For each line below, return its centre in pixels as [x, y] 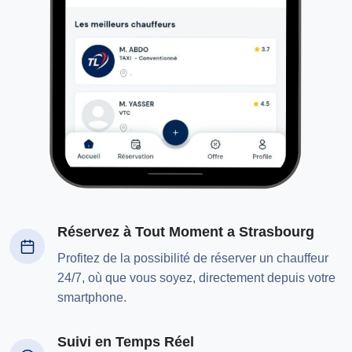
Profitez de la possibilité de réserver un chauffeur [193, 258]
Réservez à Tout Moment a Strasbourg [186, 232]
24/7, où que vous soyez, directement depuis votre [196, 278]
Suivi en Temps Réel [126, 342]
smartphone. [92, 298]
